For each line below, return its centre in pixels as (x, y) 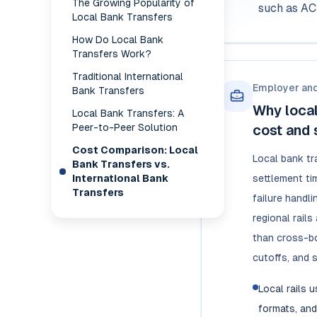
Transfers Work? (112, 54)
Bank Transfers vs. (121, 164)
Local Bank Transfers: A (128, 113)
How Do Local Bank (118, 40)
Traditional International (128, 76)
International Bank (120, 178)
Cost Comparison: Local (135, 150)
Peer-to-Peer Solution (125, 127)
